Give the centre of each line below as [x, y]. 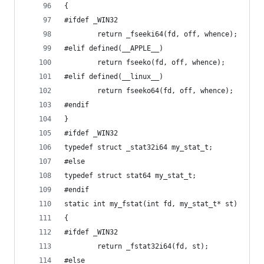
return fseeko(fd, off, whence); [161, 62]
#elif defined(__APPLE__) [114, 48]
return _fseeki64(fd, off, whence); [167, 34]
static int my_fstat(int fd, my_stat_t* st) [151, 204]
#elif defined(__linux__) [114, 77]
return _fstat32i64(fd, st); [153, 246]
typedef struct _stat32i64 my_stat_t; [138, 147]
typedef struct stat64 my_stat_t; [130, 176]
